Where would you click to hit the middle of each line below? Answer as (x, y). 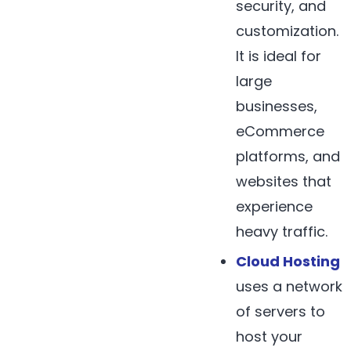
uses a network (289, 287)
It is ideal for (279, 56)
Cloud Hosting (288, 262)
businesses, (277, 107)
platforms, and (288, 157)
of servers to (281, 312)
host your (270, 337)
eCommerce (280, 132)
